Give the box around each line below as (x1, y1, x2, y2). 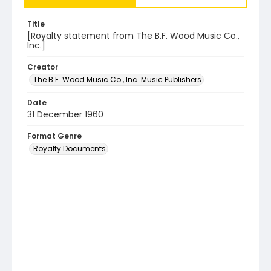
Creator (27, 62, 58, 72)
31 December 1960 (27, 108, 103, 120)
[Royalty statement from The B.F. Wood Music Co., (27, 30, 240, 42)
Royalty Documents (33, 143, 106, 154)
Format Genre (27, 131, 82, 141)
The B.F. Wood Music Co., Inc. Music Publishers (33, 74, 201, 85)
